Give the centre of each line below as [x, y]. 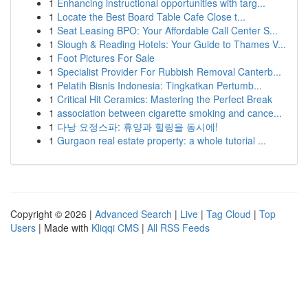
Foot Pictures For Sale [106, 58]
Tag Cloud [229, 214]
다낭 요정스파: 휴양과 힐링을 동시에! [137, 126]
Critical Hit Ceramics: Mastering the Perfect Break [165, 99]
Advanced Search [133, 214]
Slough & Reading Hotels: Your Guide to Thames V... [172, 44]
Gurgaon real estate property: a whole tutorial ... [162, 140]
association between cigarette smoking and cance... [169, 113]
